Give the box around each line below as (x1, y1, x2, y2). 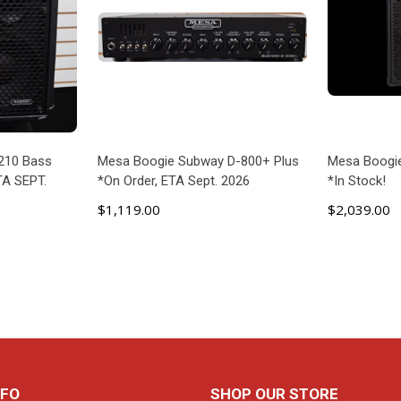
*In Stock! (328, 173, 387, 190)
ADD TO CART (151, 269, 253, 288)
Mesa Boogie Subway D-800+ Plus (98, 153, 300, 170)
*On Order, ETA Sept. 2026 (98, 173, 251, 190)
